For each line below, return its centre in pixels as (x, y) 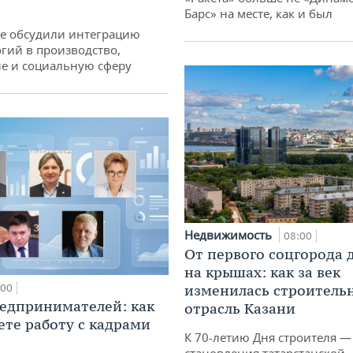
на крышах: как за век (262, 272)
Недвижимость (230, 234)
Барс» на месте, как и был (258, 13)
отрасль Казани (240, 308)
